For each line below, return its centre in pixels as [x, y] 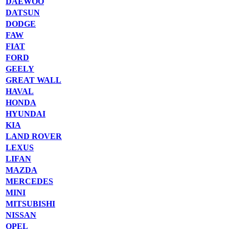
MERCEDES [29, 181]
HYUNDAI [26, 114]
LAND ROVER [34, 136]
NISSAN [21, 215]
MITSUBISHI [30, 204]
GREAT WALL [33, 80]
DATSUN [23, 13]
